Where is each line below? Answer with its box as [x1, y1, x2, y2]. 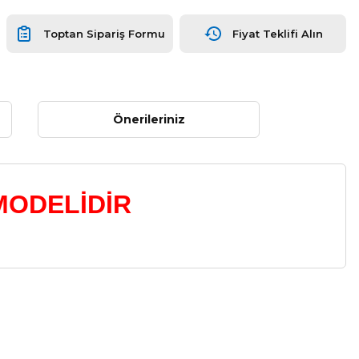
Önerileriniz [112, 112, 185, 127]
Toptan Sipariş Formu [43, 26, 165, 40]
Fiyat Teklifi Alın [232, 26, 323, 40]
